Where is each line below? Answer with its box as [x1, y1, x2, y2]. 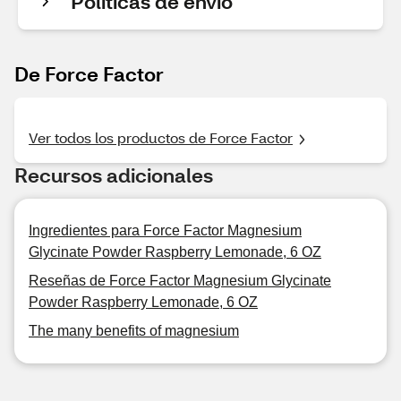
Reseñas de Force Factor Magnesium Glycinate [29, 273, 331, 288]
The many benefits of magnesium [29, 323, 239, 338]
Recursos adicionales [14, 162, 213, 188]
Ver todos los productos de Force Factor [29, 128, 293, 147]
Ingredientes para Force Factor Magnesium [29, 223, 302, 238]
